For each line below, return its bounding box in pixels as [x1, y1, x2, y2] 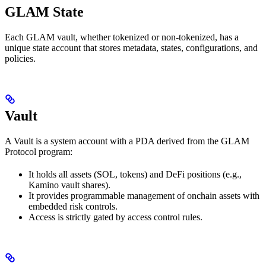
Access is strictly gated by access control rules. [28, 212, 202, 223]
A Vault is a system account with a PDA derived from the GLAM [5, 136, 249, 147]
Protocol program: [5, 147, 72, 157]
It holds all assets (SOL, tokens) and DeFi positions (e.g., [28, 169, 242, 180]
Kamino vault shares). [28, 180, 110, 191]
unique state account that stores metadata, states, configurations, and [5, 43, 258, 53]
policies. [5, 53, 36, 64]
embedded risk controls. [28, 201, 118, 212]
